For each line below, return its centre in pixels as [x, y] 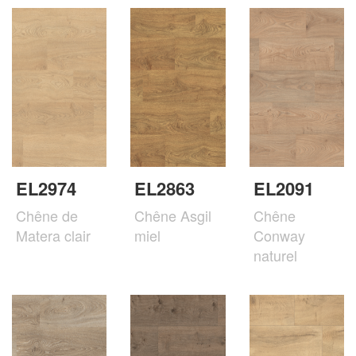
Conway [279, 236]
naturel [275, 255]
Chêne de [47, 216]
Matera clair [53, 236]
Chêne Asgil [173, 216]
